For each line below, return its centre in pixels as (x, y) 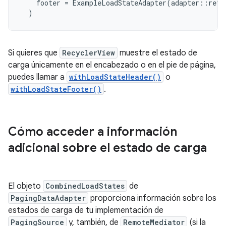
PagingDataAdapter (48, 198)
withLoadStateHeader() (115, 77)
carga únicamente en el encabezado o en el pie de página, (112, 65)
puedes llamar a (37, 77)
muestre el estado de (157, 53)
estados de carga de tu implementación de (86, 210)
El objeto (25, 186)
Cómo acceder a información (93, 132)
